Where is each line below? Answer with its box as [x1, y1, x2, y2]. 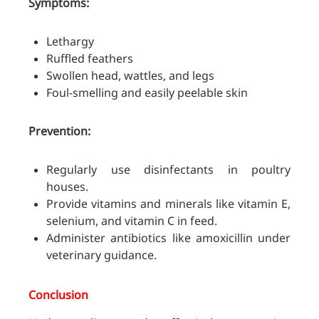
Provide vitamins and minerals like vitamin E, [46, 196, 291, 212]
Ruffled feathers [46, 51, 133, 67]
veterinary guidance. [46, 247, 157, 263]
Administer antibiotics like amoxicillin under [46, 230, 291, 246]
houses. [46, 179, 88, 195]
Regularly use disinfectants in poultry [46, 162, 291, 178]
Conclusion [28, 287, 88, 303]
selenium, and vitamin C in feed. [46, 213, 217, 229]
